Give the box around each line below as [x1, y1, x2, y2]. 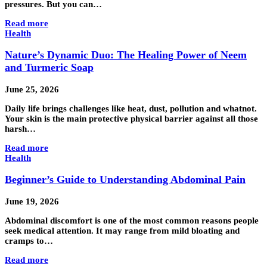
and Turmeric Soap [5, 61, 94, 74]
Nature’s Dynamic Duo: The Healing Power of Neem [5, 49, 247, 61]
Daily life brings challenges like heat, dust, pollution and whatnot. [5, 103, 257, 113]
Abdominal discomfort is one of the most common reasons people [5, 215, 259, 225]
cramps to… [5, 235, 53, 246]
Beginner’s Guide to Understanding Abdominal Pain [5, 173, 246, 186]
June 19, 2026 [5, 196, 59, 206]
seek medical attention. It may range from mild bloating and [5, 225, 240, 235]
